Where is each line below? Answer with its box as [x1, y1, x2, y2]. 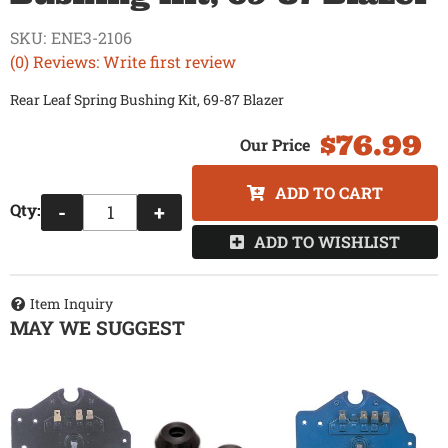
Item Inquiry [30, 293, 113, 313]
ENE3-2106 [51, 27, 132, 49]
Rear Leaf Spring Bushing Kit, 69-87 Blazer [10, 90, 284, 110]
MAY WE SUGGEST [10, 314, 185, 340]
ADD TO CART [275, 182, 383, 204]
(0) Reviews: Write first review [10, 51, 236, 73]
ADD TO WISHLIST [254, 231, 400, 253]
